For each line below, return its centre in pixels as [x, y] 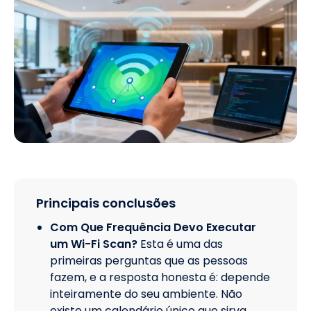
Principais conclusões [106, 203]
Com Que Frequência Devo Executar [153, 227]
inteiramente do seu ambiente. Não [146, 294]
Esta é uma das [182, 244]
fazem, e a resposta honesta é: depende [160, 277]
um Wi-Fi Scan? [94, 244]
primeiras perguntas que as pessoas [149, 260]
